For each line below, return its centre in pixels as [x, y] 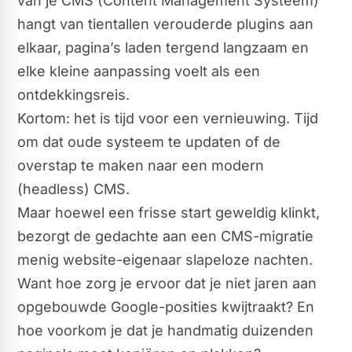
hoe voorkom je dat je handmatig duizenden [165, 330]
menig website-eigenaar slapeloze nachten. [165, 260]
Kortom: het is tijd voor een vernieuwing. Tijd [168, 118]
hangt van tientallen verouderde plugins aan [165, 24]
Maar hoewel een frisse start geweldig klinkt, [169, 213]
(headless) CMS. [73, 189]
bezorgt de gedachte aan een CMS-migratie [165, 236]
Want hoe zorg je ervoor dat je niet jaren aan [167, 283]
